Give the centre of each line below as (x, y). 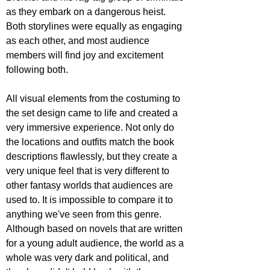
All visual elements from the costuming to (94, 99)
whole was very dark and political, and (89, 258)
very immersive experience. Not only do (91, 128)
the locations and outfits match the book (91, 142)
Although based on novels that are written (96, 229)
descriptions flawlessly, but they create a (93, 157)
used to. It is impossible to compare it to (91, 200)
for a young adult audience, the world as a (96, 243)
